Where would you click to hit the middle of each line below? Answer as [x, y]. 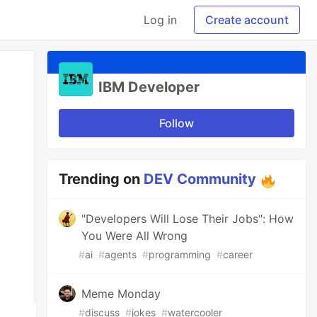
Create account [247, 20]
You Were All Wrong [135, 236]
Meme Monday [121, 294]
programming [180, 254]
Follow [177, 123]
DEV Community [200, 179]
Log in [160, 20]
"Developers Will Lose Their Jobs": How [188, 219]
